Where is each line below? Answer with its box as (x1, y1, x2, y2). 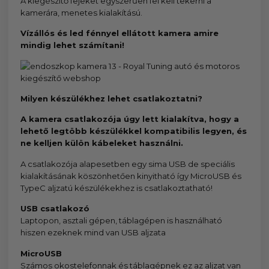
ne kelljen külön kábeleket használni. (20, 138, 184, 148)
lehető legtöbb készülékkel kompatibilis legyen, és (20, 126, 247, 136)
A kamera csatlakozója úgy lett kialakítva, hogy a (20, 114, 240, 124)
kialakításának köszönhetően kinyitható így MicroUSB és (20, 171, 242, 181)
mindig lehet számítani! (20, 40, 125, 50)
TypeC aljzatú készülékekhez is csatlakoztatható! (20, 183, 213, 193)
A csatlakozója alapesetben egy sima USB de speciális (20, 159, 235, 169)
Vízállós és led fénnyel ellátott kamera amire (20, 28, 219, 38)
